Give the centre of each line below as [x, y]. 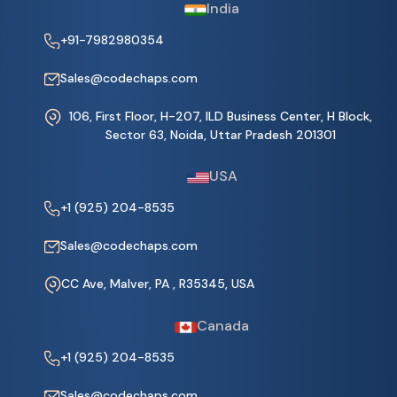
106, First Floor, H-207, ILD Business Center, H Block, [220, 117]
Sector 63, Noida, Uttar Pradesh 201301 [220, 135]
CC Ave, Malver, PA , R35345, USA [158, 284]
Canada [223, 326]
